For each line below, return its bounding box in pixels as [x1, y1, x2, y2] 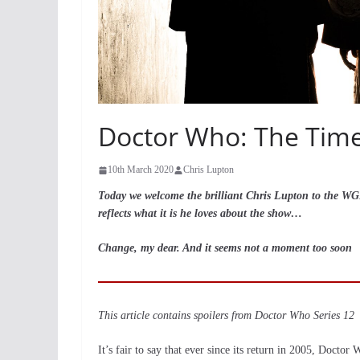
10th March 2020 [108, 164, 174, 175]
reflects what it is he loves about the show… [98, 207, 302, 219]
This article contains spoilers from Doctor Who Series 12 [98, 309, 354, 321]
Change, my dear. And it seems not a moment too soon [98, 242, 352, 254]
